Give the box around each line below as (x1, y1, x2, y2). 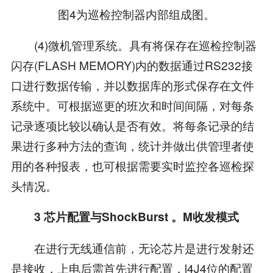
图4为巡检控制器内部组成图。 (58, 5, 215, 22)
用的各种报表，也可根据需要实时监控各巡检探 (10, 157, 254, 174)
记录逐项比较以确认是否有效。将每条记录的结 (10, 116, 254, 133)
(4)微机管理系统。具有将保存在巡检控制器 (10, 36, 257, 53)
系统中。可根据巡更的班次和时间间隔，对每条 (10, 96, 254, 113)
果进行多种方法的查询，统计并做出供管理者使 (10, 136, 254, 154)
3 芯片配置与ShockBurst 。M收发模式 (34, 208, 239, 225)
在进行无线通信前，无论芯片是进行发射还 (10, 239, 254, 257)
